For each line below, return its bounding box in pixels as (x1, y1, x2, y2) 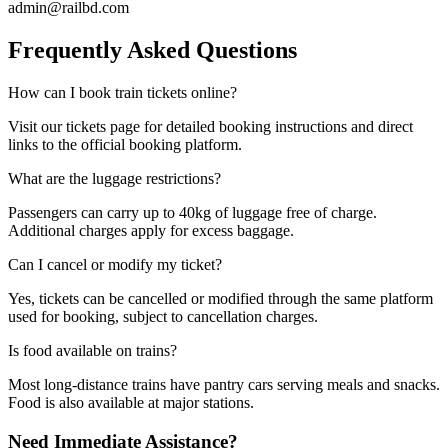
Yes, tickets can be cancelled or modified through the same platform (8, 290, 433, 308)
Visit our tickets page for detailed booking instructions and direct (8, 118, 413, 136)
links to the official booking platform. (8, 136, 242, 154)
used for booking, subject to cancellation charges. (8, 308, 318, 326)
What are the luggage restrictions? (8, 170, 221, 188)
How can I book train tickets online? (8, 84, 237, 102)
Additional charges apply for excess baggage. (8, 222, 294, 240)
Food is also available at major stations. (8, 394, 254, 412)
